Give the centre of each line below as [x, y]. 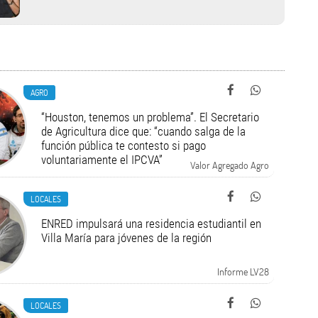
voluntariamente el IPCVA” [102, 160]
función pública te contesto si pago [123, 146]
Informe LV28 [243, 272]
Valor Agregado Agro [229, 165]
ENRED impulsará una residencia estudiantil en [151, 224]
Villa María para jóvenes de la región [126, 238]
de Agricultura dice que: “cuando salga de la [143, 131]
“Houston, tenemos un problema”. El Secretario [150, 117]
